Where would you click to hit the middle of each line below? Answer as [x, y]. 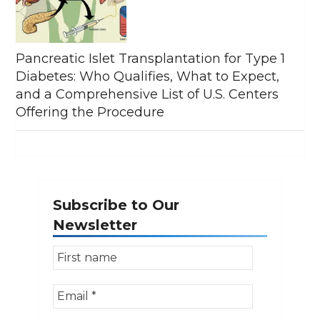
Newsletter [95, 225]
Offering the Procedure [90, 112]
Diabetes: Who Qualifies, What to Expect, [148, 76]
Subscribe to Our [116, 205]
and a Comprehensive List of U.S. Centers [147, 94]
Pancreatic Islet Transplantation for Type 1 [151, 58]
